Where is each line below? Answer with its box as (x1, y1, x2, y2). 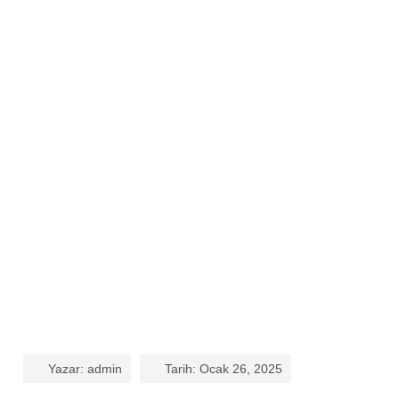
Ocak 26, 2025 (199, 362, 282, 377)
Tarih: (165, 362, 199, 377)
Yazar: (48, 362, 87, 377)
